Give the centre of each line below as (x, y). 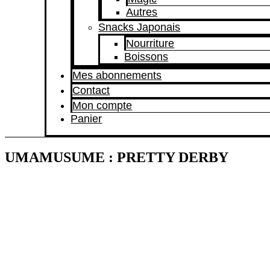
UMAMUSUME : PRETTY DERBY (117, 157)
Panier (86, 119)
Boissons (146, 57)
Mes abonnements (117, 75)
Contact (91, 90)
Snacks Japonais (140, 27)
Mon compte (102, 105)
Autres (142, 12)
